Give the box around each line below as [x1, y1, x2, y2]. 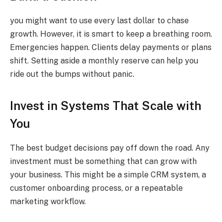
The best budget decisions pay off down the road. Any [10, 143, 210, 153]
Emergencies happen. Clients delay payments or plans [10, 42, 212, 52]
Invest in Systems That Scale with [10, 99, 201, 113]
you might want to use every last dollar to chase [10, 15, 189, 25]
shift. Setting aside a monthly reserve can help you [10, 55, 198, 65]
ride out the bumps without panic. [10, 69, 136, 79]
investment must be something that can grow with [10, 157, 197, 166]
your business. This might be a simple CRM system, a [10, 170, 206, 180]
